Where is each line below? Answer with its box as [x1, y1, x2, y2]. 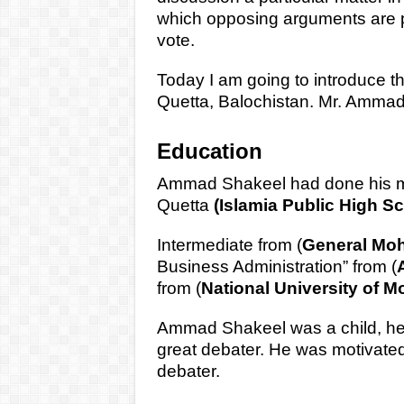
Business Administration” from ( [156, 256, 397, 276]
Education [156, 138, 262, 163]
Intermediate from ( [156, 234, 302, 254]
